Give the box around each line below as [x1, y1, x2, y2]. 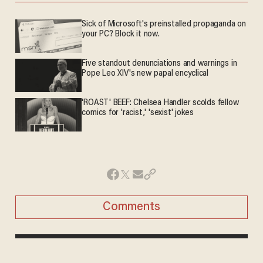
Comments [103, 201, 160, 213]
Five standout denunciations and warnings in [82, 59, 237, 69]
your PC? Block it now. [82, 30, 160, 39]
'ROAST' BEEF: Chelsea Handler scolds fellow [82, 99, 240, 108]
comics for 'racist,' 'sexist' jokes [82, 109, 194, 118]
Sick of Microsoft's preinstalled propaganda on [82, 20, 246, 29]
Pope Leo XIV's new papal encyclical [82, 69, 209, 79]
